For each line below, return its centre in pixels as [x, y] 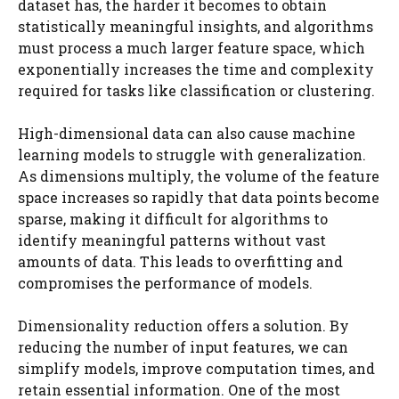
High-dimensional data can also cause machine [187, 133]
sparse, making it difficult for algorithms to [173, 219]
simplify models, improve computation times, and [196, 368]
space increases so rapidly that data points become [199, 197]
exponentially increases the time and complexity [196, 69]
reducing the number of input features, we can [183, 347]
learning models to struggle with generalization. [192, 155]
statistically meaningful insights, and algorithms [195, 26]
